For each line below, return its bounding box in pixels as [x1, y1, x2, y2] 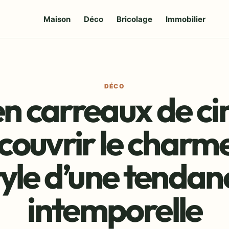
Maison [43, 14, 71, 24]
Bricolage [117, 14, 153, 24]
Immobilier [166, 14, 206, 24]
